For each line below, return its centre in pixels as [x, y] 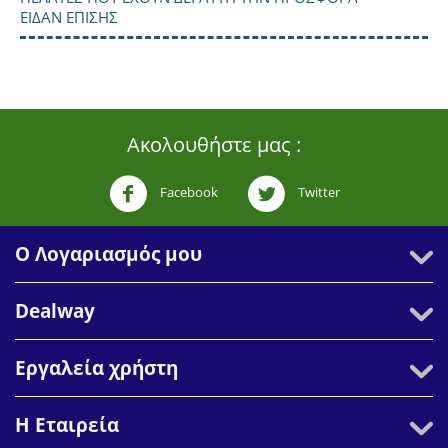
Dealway [55, 310]
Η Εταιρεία [67, 424]
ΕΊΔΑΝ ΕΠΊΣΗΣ [69, 16]
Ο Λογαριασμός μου [108, 253]
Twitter [317, 192]
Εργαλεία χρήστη [96, 367]
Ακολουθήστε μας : [214, 144]
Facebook [187, 192]
